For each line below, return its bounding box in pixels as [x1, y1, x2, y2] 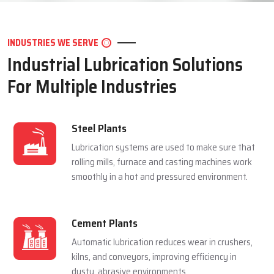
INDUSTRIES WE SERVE [7, 209, 98, 224]
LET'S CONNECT [103, 94, 161, 109]
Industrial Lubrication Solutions [7, 224, 243, 253]
